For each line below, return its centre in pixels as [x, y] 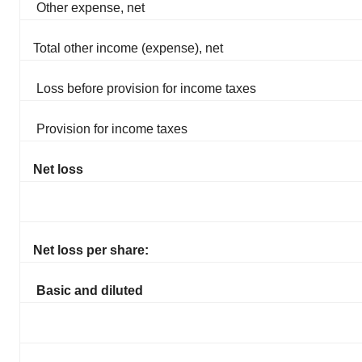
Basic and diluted [90, 290]
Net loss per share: [91, 250]
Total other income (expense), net [128, 48]
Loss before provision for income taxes [146, 88]
